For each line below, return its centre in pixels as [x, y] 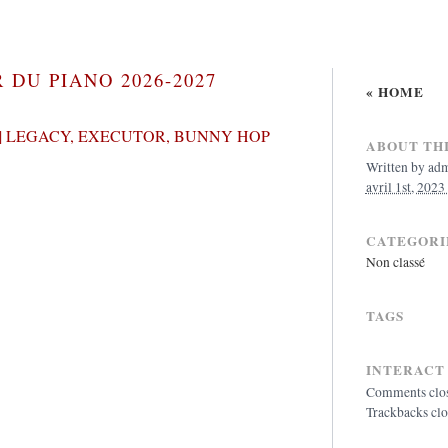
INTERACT [405, 370]
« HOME [394, 91]
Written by [396, 166]
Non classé [395, 262]
